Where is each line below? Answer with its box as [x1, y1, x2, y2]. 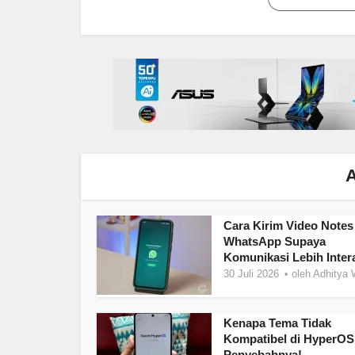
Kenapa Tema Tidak [223, 316, 331, 330]
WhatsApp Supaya [223, 235, 326, 248]
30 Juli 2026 [223, 268, 279, 280]
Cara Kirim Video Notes [223, 219, 353, 232]
